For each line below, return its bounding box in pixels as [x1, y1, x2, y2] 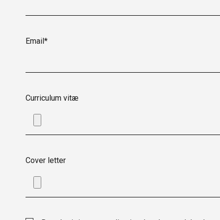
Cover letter [26, 156, 66, 165]
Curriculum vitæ [26, 93, 79, 103]
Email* [26, 36, 48, 46]
